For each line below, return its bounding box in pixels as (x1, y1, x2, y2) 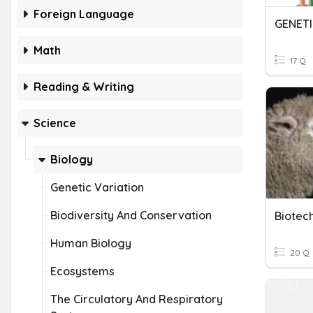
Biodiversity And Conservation (50, 208, 212, 222)
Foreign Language (34, 7, 134, 21)
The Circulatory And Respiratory (50, 292, 223, 306)
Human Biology (50, 236, 131, 250)
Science (34, 116, 76, 130)
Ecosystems (50, 264, 115, 278)
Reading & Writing (34, 80, 134, 94)
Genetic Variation (50, 180, 144, 194)
